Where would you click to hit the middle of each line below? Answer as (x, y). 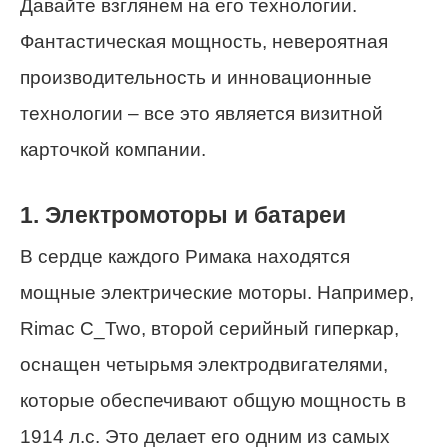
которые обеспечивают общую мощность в (213, 400)
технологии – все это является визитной (201, 114)
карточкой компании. (113, 150)
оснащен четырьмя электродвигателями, (204, 364)
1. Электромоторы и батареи (183, 214)
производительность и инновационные (196, 78)
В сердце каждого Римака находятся (185, 256)
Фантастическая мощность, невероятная (204, 42)
